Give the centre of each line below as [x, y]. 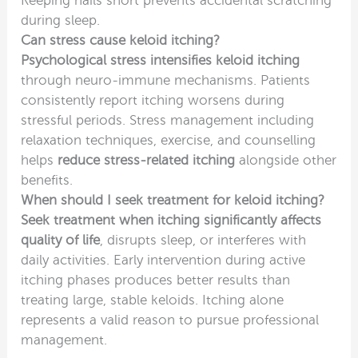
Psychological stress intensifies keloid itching [161, 60]
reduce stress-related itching [147, 160]
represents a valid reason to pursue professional [170, 320]
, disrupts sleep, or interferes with [203, 240]
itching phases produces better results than [156, 280]
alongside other [286, 160]
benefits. [47, 180]
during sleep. [61, 20]
